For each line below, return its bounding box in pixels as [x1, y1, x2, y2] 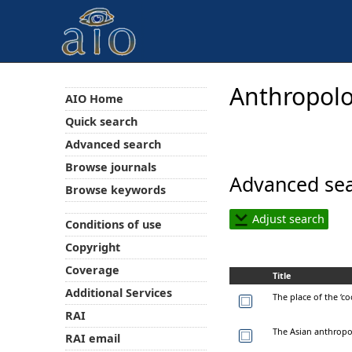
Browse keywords [64, 181, 166, 197]
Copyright [64, 240, 120, 255]
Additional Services [64, 285, 172, 301]
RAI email [64, 331, 120, 346]
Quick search [64, 113, 137, 129]
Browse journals [64, 159, 156, 174]
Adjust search [249, 211, 324, 226]
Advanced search [64, 136, 161, 152]
